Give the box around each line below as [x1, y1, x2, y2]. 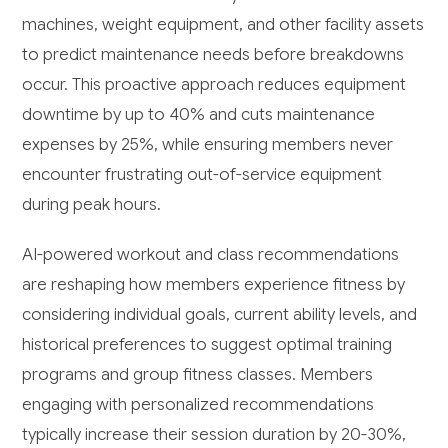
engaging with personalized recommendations [22, 394, 375, 416]
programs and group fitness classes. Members [22, 364, 374, 386]
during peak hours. [22, 194, 162, 216]
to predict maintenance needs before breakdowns [22, 44, 405, 66]
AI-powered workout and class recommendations [22, 244, 400, 266]
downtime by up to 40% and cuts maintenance [22, 104, 376, 126]
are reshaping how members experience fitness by [22, 274, 406, 296]
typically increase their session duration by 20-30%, [22, 424, 407, 446]
